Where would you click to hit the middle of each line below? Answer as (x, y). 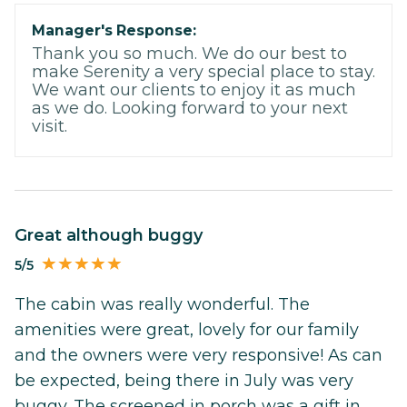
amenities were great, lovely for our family (187, 329)
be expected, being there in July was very (184, 380)
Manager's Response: (114, 31)
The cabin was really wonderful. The (162, 304)
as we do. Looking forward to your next (190, 109)
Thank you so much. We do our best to (189, 54)
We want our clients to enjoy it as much (194, 90)
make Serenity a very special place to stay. (203, 72)
